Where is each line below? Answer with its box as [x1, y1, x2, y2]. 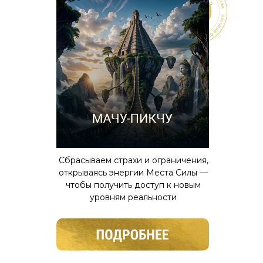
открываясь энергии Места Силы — [59, 167, 208, 178]
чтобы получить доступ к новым [66, 180, 201, 190]
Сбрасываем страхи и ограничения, [58, 155, 208, 166]
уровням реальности [90, 192, 177, 203]
